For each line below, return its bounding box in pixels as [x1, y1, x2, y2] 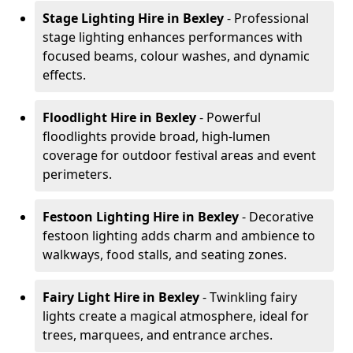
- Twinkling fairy [203, 288, 297, 306]
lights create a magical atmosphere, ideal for [43, 307, 309, 325]
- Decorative [242, 208, 314, 225]
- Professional [224, 9, 309, 27]
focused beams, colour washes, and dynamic [43, 47, 310, 65]
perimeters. [43, 165, 112, 183]
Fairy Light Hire [43, 288, 139, 306]
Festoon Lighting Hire [43, 208, 179, 225]
